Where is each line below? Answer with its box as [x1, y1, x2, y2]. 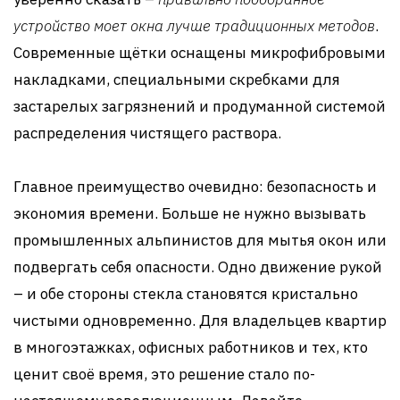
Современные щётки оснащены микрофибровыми [13, 43, 386, 62]
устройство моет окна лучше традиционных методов [13, 16, 375, 36]
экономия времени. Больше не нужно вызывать [13, 204, 366, 223]
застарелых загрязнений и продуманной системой [13, 96, 386, 116]
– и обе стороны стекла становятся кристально [13, 284, 358, 304]
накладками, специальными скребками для [13, 70, 340, 89]
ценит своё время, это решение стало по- [13, 364, 315, 384]
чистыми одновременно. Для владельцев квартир [13, 311, 387, 330]
